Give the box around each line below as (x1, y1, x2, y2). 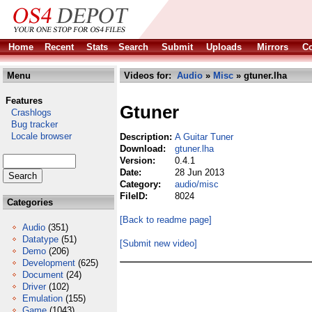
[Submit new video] (120, 238, 197, 249)
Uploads (206, 42, 242, 52)
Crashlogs (3, 107, 52, 118)
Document (22, 270, 63, 280)
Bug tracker (3, 119, 58, 130)
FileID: (120, 191, 150, 201)
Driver (22, 281, 46, 292)
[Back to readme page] (120, 214, 212, 225)
